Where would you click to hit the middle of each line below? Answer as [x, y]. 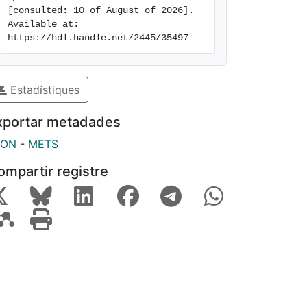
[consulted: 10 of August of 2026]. [101, 10]
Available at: [43, 24]
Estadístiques [43, 89]
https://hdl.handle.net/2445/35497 [98, 38]
